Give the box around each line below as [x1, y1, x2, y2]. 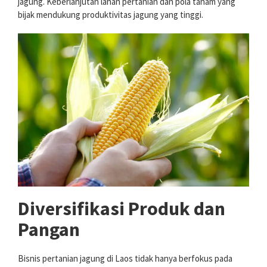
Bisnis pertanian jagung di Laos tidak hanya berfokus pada [18, 253, 232, 265]
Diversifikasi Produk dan [18, 197, 225, 221]
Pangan [18, 218, 80, 242]
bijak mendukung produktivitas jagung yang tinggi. [18, 9, 203, 21]
